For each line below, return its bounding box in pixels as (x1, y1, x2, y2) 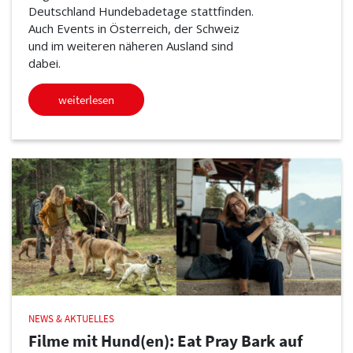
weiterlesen (58, 91, 114, 107)
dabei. (28, 54, 61, 71)
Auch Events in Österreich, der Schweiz (28, 20, 240, 36)
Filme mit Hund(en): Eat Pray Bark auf (28, 330, 303, 351)
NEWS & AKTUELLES (28, 312, 114, 326)
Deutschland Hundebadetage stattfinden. (28, 2, 254, 19)
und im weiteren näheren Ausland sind (28, 37, 233, 54)
